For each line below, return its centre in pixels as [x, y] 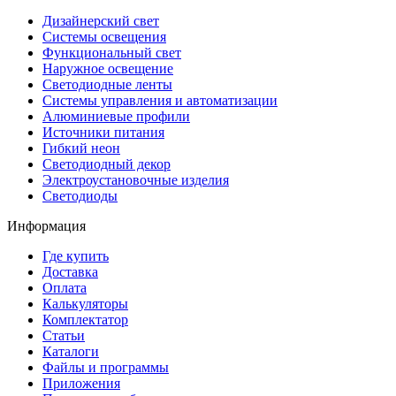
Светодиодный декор [107, 164]
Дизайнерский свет [101, 21]
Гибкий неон [81, 148]
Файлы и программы [106, 368]
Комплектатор [85, 320]
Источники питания [103, 133]
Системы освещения [104, 37]
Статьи [64, 336]
